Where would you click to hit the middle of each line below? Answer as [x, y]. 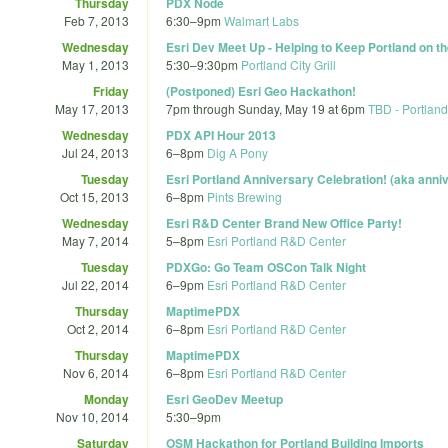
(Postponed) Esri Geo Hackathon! [261, 90]
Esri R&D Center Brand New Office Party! [284, 222]
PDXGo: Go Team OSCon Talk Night [266, 266]
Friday [111, 90]
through [214, 108]
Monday [106, 398]
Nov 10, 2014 [92, 416]
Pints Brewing [244, 196]
